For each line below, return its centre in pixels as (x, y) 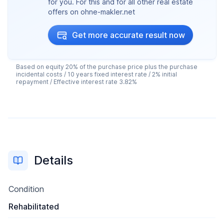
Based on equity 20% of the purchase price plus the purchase (107, 67)
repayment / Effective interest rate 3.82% (76, 82)
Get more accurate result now (128, 35)
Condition (26, 189)
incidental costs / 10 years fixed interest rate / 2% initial (96, 74)
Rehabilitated (34, 206)
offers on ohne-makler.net (91, 12)
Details (53, 160)
